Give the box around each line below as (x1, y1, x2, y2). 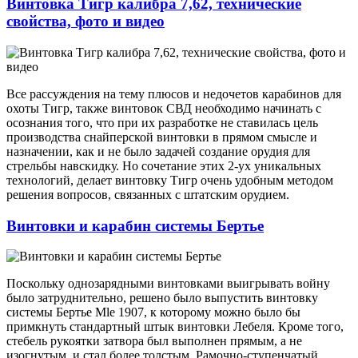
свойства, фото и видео (6, 13, 165, 30)
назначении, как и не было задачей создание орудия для (6, 144, 310, 158)
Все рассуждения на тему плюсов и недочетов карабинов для (6, 86, 341, 101)
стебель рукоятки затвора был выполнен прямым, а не (6, 334, 302, 348)
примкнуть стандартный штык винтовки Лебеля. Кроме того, (6, 320, 344, 334)
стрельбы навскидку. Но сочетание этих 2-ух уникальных (6, 158, 321, 173)
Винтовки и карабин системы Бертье (6, 217, 264, 234)
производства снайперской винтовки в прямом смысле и (6, 129, 317, 144)
